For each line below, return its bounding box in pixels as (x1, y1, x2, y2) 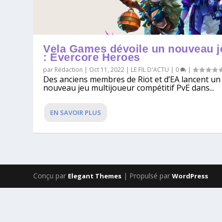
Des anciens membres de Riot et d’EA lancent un (43, 74, 221, 85)
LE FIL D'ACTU (131, 65, 169, 74)
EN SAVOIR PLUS (50, 108, 102, 117)
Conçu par (33, 171, 68, 181)
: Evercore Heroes (43, 51, 140, 64)
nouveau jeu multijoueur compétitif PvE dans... (43, 82, 215, 94)
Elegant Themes (68, 171, 122, 181)
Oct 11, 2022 (89, 65, 125, 74)
